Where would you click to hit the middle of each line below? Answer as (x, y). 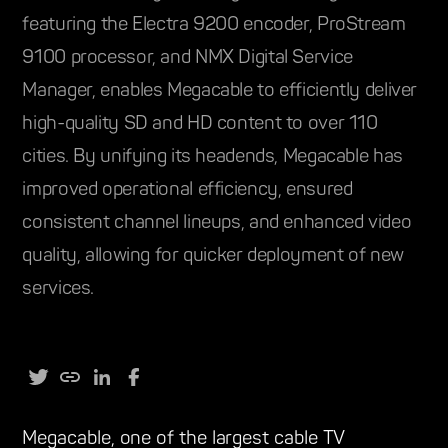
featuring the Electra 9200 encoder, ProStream (214, 25)
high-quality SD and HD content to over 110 (200, 124)
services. (58, 289)
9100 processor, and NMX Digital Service (187, 58)
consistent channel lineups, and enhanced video (217, 223)
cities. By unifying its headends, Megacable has (212, 157)
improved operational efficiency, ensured (187, 190)
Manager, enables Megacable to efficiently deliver (220, 91)
